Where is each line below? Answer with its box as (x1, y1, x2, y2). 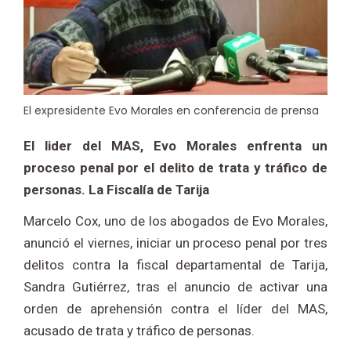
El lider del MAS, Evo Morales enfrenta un (24, 138, 327, 154)
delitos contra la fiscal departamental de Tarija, (24, 257, 327, 273)
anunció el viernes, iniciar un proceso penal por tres (24, 235, 327, 251)
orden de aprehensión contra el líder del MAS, (24, 301, 327, 317)
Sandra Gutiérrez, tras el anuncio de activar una (24, 279, 327, 295)
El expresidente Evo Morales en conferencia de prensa (24, 103, 319, 119)
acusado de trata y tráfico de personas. (24, 323, 255, 339)
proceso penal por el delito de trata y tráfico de (24, 160, 327, 176)
